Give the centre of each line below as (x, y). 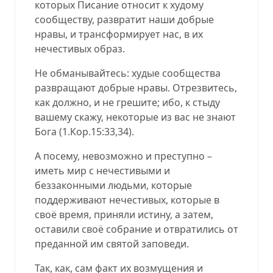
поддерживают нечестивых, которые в (127, 200)
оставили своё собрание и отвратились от (136, 229)
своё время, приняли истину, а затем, (124, 214)
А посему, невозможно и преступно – (123, 156)
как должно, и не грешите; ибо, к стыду (127, 102)
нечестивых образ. (80, 48)
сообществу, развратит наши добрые (124, 19)
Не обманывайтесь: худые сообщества (128, 73)
